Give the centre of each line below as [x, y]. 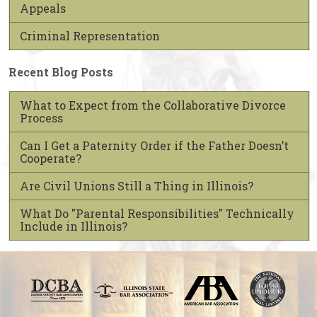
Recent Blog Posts [61, 71]
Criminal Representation [90, 35]
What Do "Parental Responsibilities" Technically [157, 213]
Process [41, 117]
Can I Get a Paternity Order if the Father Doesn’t [154, 145]
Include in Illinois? [74, 226]
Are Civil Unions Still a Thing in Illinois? [137, 185]
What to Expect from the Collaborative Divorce [153, 105]
